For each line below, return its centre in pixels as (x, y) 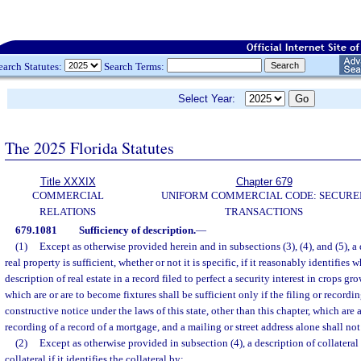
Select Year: (212, 99)
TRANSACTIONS (264, 212)
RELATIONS (68, 212)
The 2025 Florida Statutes (89, 147)
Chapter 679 (264, 182)
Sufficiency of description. (137, 230)
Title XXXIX (68, 182)
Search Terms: (134, 66)
